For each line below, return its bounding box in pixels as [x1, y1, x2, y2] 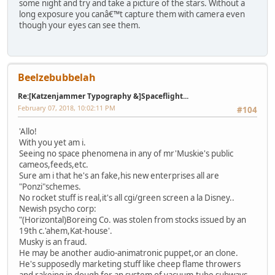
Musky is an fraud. [19, 236, 87, 247]
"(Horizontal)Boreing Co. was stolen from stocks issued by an [19, 214, 246, 225]
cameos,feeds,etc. [19, 158, 88, 170]
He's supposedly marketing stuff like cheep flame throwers [19, 258, 241, 269]
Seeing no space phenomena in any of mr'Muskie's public [19, 147, 233, 159]
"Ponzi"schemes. [19, 180, 81, 192]
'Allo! [19, 125, 37, 137]
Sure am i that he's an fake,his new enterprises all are [19, 169, 219, 181]
